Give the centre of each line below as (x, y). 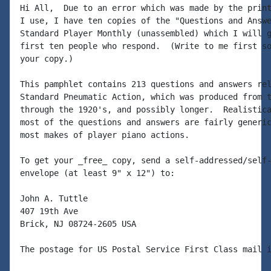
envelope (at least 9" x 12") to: (97, 173)
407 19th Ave (49, 211)
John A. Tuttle (54, 198)
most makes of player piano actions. (105, 135)
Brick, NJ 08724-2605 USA (78, 224)
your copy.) (47, 59)
